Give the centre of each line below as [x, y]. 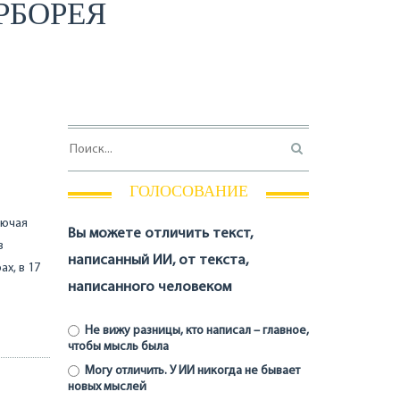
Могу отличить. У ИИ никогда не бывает [191, 371]
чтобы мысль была [118, 347]
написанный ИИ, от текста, [158, 261]
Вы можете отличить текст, [160, 234]
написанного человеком [150, 287]
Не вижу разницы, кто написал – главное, [195, 331]
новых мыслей [107, 387]
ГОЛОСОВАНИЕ [188, 191]
